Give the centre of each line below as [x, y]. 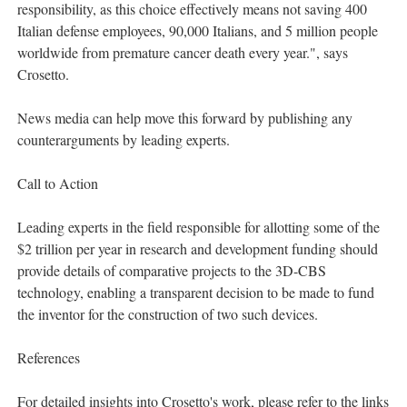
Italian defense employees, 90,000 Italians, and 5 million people [198, 31]
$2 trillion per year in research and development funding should [198, 249]
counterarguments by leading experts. [124, 140]
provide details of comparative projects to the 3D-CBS [172, 271]
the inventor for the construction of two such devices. [168, 314]
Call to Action [58, 184]
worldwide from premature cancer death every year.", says [183, 53]
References [49, 358]
